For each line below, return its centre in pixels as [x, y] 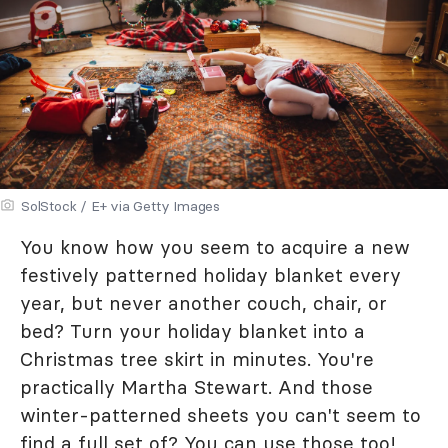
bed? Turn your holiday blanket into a [192, 331]
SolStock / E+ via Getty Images [120, 206]
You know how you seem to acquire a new [215, 247]
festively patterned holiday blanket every [210, 275]
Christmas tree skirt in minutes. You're [197, 359]
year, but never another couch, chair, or [203, 303]
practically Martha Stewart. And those [196, 387]
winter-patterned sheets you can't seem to [220, 415]
